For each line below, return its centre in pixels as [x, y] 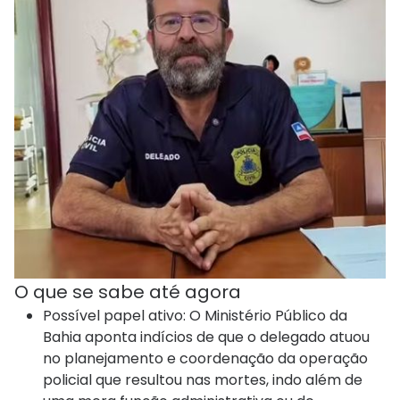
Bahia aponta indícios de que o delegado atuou [206, 337]
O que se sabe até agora [128, 292]
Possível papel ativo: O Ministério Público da [195, 316]
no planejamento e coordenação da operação [205, 359]
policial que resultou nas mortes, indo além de [203, 380]
